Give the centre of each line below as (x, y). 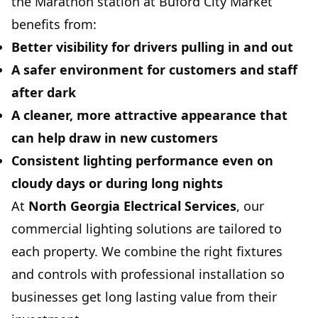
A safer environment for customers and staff (154, 70)
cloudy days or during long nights (117, 183)
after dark (44, 93)
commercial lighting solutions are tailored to (147, 229)
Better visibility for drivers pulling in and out (152, 47)
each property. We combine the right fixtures (147, 252)
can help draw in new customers (115, 138)
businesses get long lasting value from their (144, 297)
